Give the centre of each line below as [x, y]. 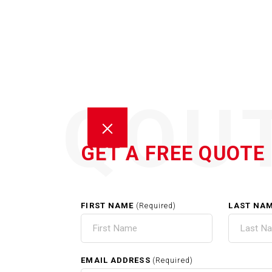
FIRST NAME [107, 206]
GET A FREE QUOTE [173, 153]
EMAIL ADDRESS [116, 260]
